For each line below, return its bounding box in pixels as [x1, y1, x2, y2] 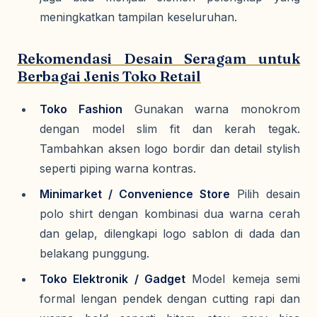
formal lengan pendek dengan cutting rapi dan [40, 292, 300, 306]
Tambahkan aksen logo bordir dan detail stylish [40, 142, 300, 156]
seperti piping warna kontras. [40, 161, 196, 175]
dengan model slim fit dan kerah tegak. [40, 122, 300, 136]
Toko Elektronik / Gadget [40, 272, 185, 286]
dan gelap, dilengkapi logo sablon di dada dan [40, 226, 300, 241]
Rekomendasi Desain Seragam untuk [17, 50, 300, 67]
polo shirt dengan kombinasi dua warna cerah [40, 207, 300, 221]
